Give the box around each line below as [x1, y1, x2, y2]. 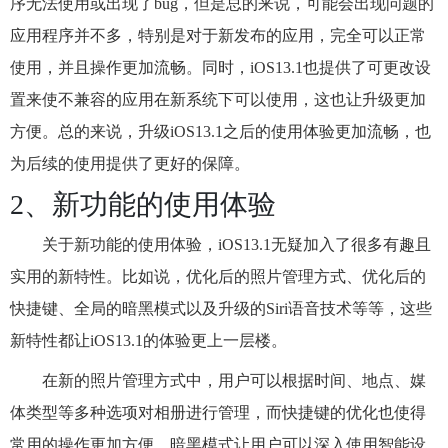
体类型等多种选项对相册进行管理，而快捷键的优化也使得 [10, 404, 426, 421]
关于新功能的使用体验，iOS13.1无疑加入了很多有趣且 [42, 236, 431, 253]
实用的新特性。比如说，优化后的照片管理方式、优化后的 [10, 268, 426, 285]
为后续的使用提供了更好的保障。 [10, 155, 250, 172]
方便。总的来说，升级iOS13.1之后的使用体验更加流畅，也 [10, 123, 431, 140]
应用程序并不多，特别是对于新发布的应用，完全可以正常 [10, 27, 426, 44]
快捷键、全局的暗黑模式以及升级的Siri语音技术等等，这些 [10, 300, 432, 317]
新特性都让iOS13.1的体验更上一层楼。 [10, 332, 287, 349]
